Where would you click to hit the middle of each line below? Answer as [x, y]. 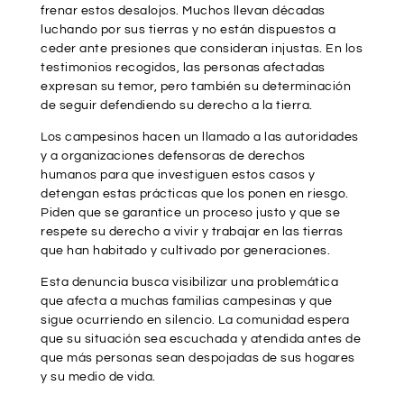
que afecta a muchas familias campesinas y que [187, 301]
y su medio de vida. [98, 376]
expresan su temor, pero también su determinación [196, 86]
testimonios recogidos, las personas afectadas [183, 67]
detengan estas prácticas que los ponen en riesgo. [195, 193]
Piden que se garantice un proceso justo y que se [190, 212]
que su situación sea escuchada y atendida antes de [201, 339]
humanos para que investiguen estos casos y [178, 174]
